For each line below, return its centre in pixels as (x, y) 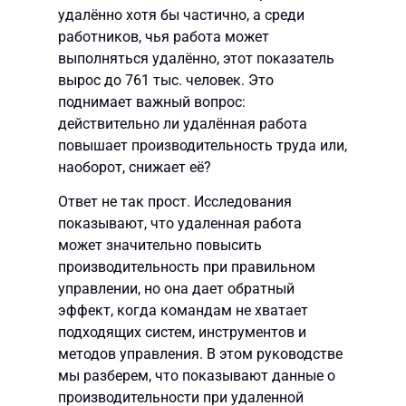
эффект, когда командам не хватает (183, 311)
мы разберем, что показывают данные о (197, 376)
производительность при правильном (187, 267)
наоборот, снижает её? (135, 167)
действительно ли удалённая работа (183, 124)
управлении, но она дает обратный (176, 289)
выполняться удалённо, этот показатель (196, 58)
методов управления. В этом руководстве (200, 354)
